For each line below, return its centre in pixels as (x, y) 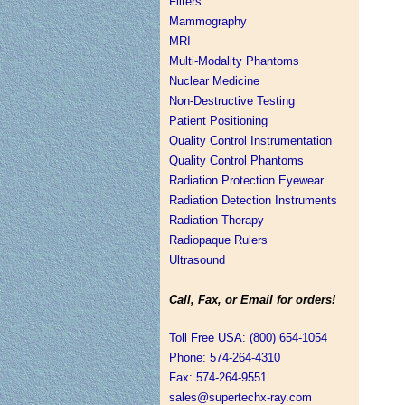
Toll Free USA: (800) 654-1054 (248, 338)
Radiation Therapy (217, 220)
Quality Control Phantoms (236, 160)
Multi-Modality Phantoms (234, 61)
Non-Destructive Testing (232, 101)
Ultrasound (197, 260)
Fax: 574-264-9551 (218, 377)
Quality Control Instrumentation (250, 141)
